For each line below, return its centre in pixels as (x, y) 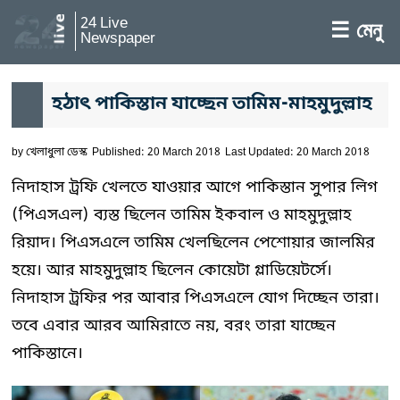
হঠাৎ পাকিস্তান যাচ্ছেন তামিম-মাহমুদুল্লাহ (212, 104)
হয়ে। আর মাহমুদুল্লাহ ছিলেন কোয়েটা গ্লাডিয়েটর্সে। (172, 271)
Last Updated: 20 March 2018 (297, 153)
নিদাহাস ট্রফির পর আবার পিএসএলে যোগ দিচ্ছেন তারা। (196, 298)
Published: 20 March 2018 (156, 153)
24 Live (104, 24)
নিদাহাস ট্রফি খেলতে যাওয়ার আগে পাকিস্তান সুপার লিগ (195, 187)
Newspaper (118, 39)
